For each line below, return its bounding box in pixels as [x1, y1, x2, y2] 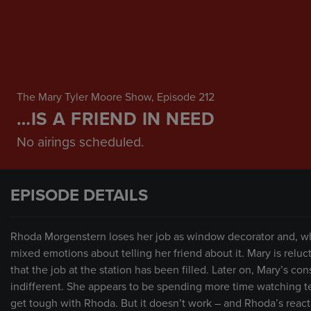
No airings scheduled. [17, 133, 144, 151]
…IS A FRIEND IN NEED [17, 108, 215, 130]
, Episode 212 [151, 90, 215, 104]
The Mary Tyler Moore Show [17, 90, 151, 104]
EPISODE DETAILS [10, 185, 148, 205]
